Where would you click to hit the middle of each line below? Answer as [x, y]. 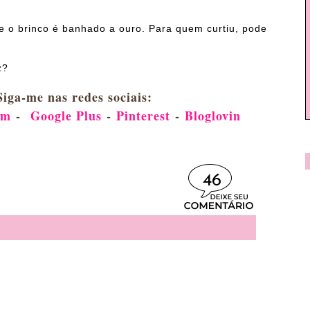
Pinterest [143, 116]
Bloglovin [212, 116]
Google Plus [66, 116]
